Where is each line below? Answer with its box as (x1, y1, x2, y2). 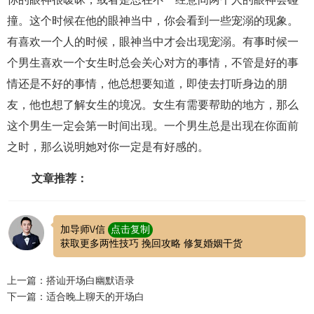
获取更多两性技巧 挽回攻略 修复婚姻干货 (60, 238, 243, 249)
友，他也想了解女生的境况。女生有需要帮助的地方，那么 (7, 99, 299, 111)
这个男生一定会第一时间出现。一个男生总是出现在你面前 (7, 120, 299, 132)
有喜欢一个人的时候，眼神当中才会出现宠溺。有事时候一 (7, 36, 299, 48)
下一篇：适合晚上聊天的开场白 (7, 291, 144, 302)
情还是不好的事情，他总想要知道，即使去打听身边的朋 (7, 78, 287, 90)
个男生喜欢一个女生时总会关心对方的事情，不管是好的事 (7, 57, 299, 69)
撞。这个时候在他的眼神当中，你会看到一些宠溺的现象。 (7, 15, 299, 27)
